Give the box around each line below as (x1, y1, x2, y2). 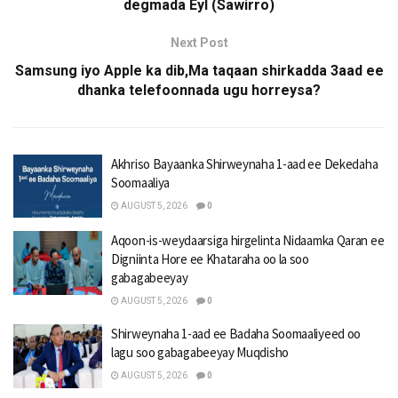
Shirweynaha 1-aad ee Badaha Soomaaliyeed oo (111, 325, 362, 343)
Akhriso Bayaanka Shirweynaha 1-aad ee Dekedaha (111, 155, 378, 172)
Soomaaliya (111, 173, 170, 191)
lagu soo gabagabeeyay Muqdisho (111, 344, 289, 362)
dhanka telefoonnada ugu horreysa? (77, 81, 321, 99)
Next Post (170, 35, 228, 50)
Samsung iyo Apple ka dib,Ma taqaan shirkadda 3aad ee (14, 61, 384, 79)
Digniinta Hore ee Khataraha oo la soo (111, 251, 309, 268)
